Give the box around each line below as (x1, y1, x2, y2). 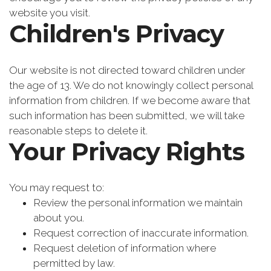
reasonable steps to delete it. (9, 124, 148, 137)
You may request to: (9, 181, 104, 194)
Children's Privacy (9, 19, 224, 49)
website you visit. (9, 7, 90, 19)
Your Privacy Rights (9, 136, 244, 166)
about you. (33, 212, 84, 224)
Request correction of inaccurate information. (33, 227, 249, 240)
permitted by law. (33, 257, 115, 270)
